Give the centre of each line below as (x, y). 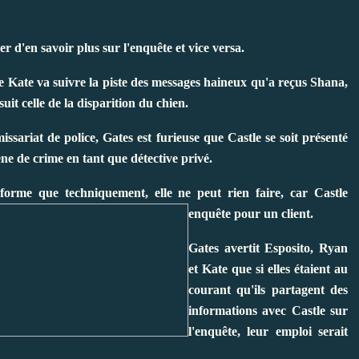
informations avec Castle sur (268, 310)
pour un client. (274, 213)
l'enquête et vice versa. (184, 47)
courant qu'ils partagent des (268, 289)
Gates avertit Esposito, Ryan (268, 248)
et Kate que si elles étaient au (268, 268)
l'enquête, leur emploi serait (268, 331)
